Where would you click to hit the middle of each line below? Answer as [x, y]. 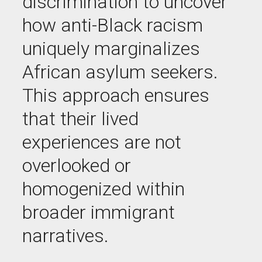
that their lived [80, 119]
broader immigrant [99, 212]
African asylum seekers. [120, 72]
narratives [63, 236]
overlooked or [77, 166]
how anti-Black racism [113, 25]
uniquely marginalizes [111, 49]
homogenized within [104, 189]
